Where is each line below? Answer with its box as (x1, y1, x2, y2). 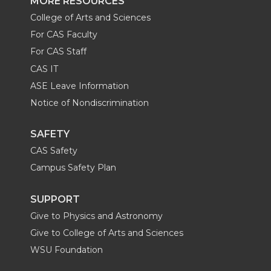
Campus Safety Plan (30, 162, 116, 174)
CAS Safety (30, 145, 77, 157)
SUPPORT (30, 193, 80, 205)
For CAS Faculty (30, 29, 97, 41)
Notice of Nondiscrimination (30, 97, 149, 108)
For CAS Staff (30, 46, 87, 57)
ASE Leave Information (30, 80, 129, 91)
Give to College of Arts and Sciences (30, 227, 183, 238)
